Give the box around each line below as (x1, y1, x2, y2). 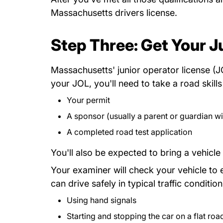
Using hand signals (67, 195, 136, 205)
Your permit (67, 95, 110, 105)
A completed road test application (67, 127, 192, 137)
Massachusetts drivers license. (51, 7, 177, 18)
